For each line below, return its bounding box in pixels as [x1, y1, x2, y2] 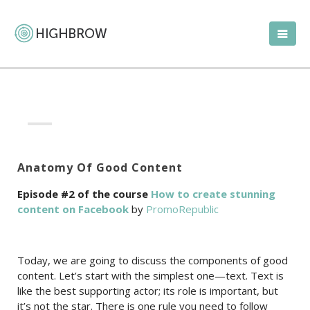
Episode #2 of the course [17, 187, 151, 201]
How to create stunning [151, 187, 275, 201]
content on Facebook [17, 202, 129, 216]
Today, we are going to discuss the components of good [17, 253, 288, 267]
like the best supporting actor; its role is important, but [17, 284, 278, 298]
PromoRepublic [146, 202, 219, 216]
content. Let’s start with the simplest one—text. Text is [17, 268, 284, 282]
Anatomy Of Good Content [17, 160, 183, 175]
